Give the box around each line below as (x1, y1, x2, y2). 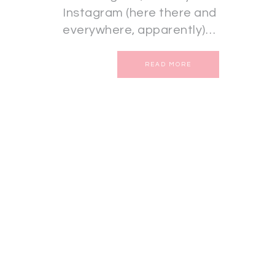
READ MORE (145, 61, 192, 68)
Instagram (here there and (63, 7, 217, 20)
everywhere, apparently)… (63, 24, 215, 37)
